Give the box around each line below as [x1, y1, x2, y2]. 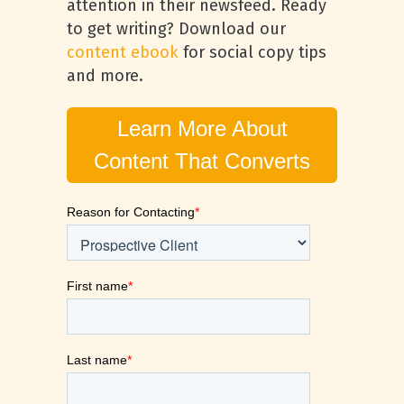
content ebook [67, 42, 179, 62]
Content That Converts [94, 149, 310, 173]
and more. [67, 66, 143, 86]
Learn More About [116, 116, 288, 141]
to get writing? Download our [67, 19, 286, 39]
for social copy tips [179, 42, 326, 62]
